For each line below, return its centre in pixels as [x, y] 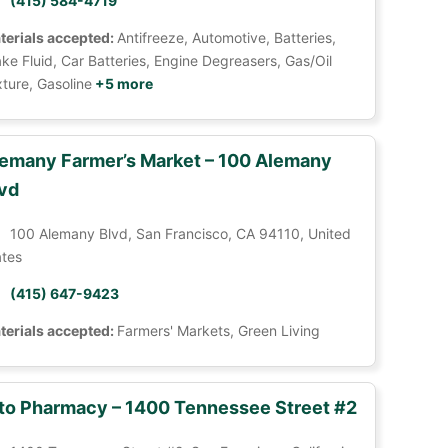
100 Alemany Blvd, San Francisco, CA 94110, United [180, 233]
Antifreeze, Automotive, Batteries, [226, 37]
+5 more [122, 83]
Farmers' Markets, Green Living [218, 330]
